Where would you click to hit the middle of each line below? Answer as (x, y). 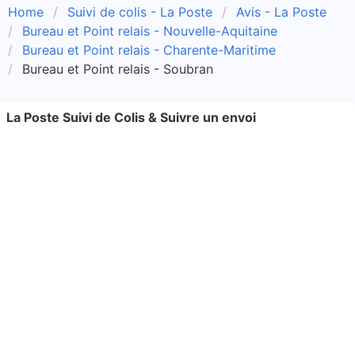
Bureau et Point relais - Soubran (118, 69)
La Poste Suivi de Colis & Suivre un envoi (131, 117)
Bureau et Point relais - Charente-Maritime (149, 50)
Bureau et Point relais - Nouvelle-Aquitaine (150, 31)
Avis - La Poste (281, 12)
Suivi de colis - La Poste (140, 12)
